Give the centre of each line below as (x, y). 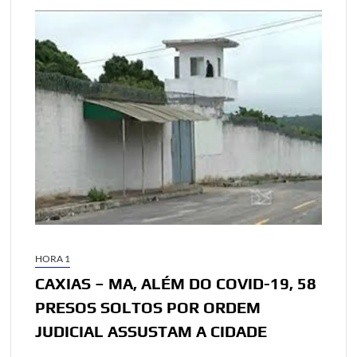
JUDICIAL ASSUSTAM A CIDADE (151, 331)
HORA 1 (53, 258)
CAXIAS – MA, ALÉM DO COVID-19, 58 (176, 283)
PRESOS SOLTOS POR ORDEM (148, 307)
